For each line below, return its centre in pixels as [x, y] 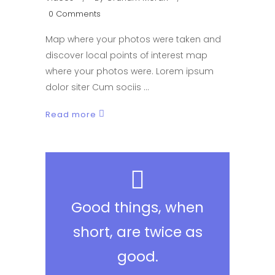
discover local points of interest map [126, 56]
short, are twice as [137, 232]
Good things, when [137, 208]
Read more [71, 115]
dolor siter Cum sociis [95, 87]
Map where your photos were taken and [133, 40]
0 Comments [75, 14]
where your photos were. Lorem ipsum [130, 72]
